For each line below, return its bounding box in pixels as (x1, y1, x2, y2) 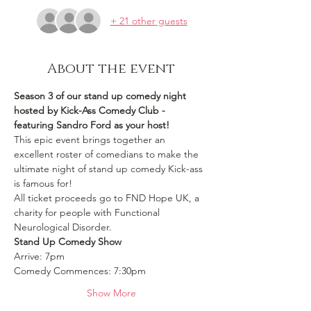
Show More (86, 287, 136, 299)
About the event (47, 60, 175, 78)
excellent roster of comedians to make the (14, 148, 201, 160)
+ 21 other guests (110, 14, 187, 27)
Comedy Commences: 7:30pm (14, 264, 149, 277)
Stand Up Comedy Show (14, 235, 124, 248)
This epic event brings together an (14, 133, 168, 146)
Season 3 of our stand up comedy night (14, 90, 189, 102)
